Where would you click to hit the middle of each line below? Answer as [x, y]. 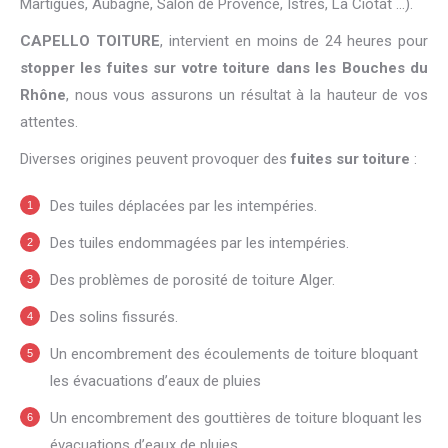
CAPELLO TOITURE [90, 41]
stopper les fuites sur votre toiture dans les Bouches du [224, 68]
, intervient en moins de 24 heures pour [293, 41]
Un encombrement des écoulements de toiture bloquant [234, 354]
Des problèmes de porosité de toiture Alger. [192, 280]
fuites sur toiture [350, 159]
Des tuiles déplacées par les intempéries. [183, 206]
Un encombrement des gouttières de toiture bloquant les [236, 418]
